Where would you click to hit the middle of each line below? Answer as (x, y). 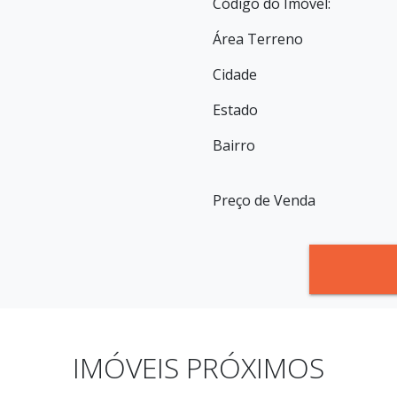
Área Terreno (258, 39)
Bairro (234, 145)
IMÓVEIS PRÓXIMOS (198, 367)
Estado (235, 109)
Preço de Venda (264, 200)
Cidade (235, 74)
